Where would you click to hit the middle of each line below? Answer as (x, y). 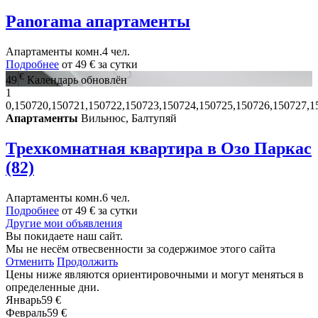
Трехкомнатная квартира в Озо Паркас (159, 149)
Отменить (30, 262)
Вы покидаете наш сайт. (64, 236)
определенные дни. (53, 287)
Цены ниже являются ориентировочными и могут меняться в (155, 275)
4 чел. (116, 51)
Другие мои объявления (64, 224)
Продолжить (87, 262)
